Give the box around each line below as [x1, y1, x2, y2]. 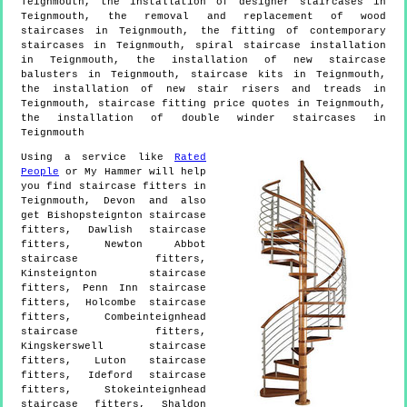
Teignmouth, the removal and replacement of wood [21, 10, 386, 22]
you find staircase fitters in [21, 180, 206, 192]
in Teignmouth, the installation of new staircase [21, 54, 386, 65]
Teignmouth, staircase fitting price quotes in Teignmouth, [21, 97, 386, 109]
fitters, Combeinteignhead [21, 311, 206, 323]
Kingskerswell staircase [21, 340, 206, 352]
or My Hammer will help [59, 165, 206, 177]
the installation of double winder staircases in [21, 112, 386, 124]
